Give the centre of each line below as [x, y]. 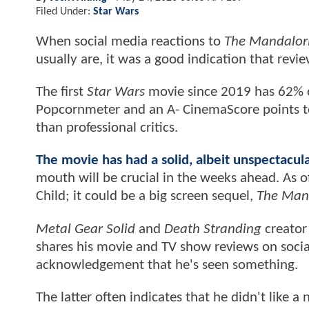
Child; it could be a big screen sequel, [146, 197]
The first [61, 92]
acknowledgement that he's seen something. [167, 265]
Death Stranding [213, 229]
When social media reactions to [130, 41]
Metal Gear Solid [86, 229]
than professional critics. [109, 128]
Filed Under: [64, 11]
